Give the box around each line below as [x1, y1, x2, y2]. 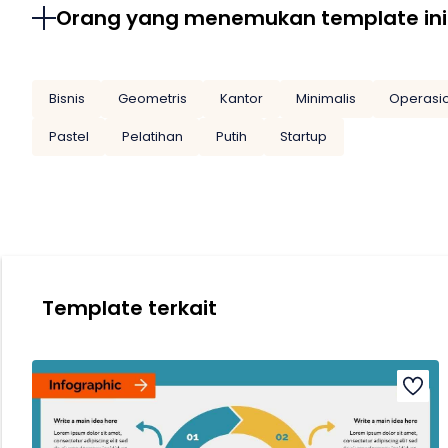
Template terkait [42, 293, 217, 322]
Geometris [117, 89, 187, 109]
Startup [280, 126, 328, 146]
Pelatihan [121, 126, 183, 146]
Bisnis [48, 89, 85, 109]
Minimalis [296, 89, 357, 109]
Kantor [219, 89, 263, 109]
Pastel [48, 126, 89, 146]
